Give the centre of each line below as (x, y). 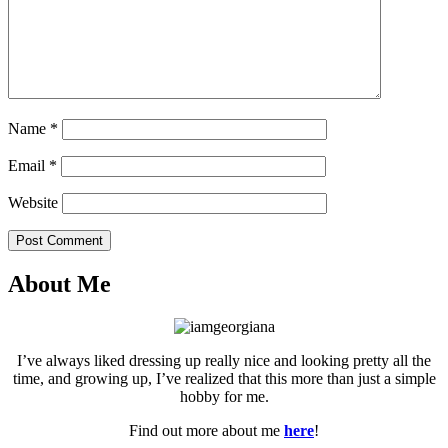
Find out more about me (206, 430)
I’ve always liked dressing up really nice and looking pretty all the (224, 360)
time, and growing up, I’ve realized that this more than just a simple (224, 378)
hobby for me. (224, 396)
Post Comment (59, 241)
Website (33, 203)
